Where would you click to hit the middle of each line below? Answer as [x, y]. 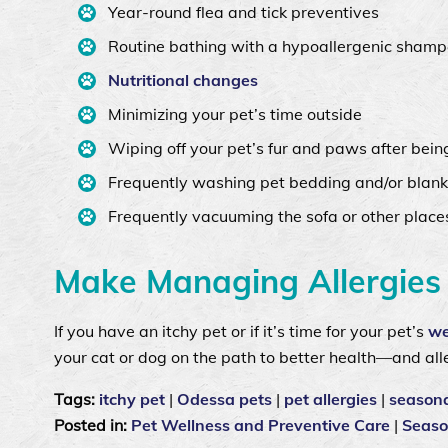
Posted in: [92, 424]
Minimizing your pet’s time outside [234, 113]
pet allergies [330, 398]
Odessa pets [224, 398]
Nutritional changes [182, 79]
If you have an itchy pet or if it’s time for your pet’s [241, 330]
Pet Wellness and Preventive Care [260, 424]
